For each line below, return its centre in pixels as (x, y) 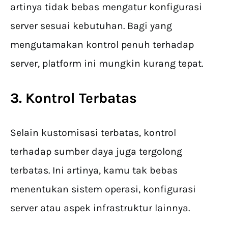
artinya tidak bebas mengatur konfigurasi (106, 7)
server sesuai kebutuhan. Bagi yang (91, 26)
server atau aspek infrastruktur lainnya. (101, 208)
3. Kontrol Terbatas (74, 98)
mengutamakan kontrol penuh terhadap (102, 45)
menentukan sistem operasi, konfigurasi (103, 189)
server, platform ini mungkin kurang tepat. (107, 64)
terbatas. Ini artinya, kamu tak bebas (94, 170)
